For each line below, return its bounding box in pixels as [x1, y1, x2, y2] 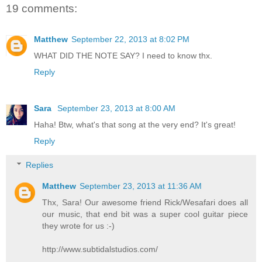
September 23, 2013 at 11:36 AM [80, 181, 202, 191]
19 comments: [6, 2, 77, 15]
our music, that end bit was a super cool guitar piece [42, 209, 248, 219]
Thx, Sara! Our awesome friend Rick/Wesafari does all [42, 198, 248, 208]
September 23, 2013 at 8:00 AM [57, 103, 175, 113]
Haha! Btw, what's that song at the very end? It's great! [34, 119, 236, 129]
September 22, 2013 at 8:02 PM [71, 34, 189, 44]
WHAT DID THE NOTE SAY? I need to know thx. [34, 50, 212, 60]
